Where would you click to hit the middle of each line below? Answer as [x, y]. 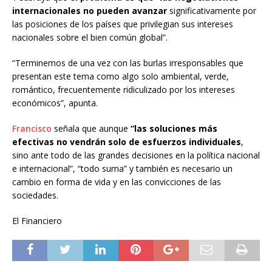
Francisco [32, 128]
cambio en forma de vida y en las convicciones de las [117, 182]
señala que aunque [91, 128]
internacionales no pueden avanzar [91, 10]
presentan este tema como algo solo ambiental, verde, [121, 76]
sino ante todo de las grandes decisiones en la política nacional [136, 155]
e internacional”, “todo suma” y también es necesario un [122, 168]
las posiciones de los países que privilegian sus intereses [123, 24]
